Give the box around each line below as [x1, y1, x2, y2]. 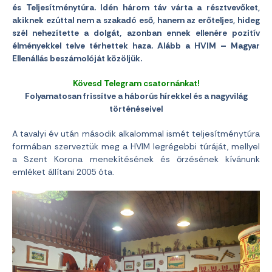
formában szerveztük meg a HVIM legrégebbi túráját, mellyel [12, 140, 260, 152]
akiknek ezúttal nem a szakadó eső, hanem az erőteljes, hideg [12, 14, 260, 25]
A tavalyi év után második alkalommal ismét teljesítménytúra [12, 127, 260, 139]
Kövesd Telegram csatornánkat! [72, 77, 200, 89]
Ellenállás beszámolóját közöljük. [12, 52, 142, 64]
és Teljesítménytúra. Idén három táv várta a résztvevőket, [12, 1, 260, 13]
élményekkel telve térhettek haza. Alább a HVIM [12, 39, 220, 51]
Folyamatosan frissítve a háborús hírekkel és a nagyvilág [24, 90, 248, 101]
